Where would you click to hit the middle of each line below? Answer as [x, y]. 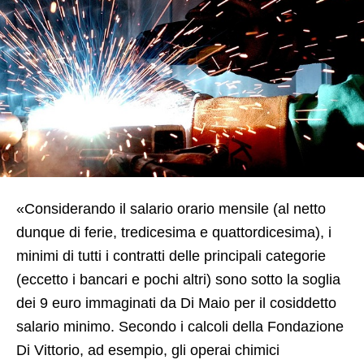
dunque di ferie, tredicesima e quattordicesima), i [174, 232]
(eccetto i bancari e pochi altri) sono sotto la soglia [178, 279]
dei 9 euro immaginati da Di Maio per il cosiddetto [176, 303]
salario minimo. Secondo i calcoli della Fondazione [180, 326]
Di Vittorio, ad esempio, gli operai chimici [148, 350]
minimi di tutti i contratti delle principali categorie [171, 256]
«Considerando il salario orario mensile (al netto [171, 208]
